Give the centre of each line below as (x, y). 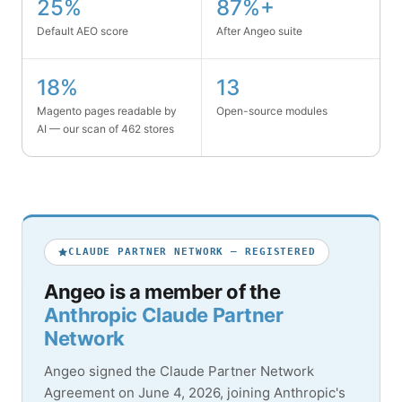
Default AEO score (83, 31)
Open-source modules (271, 111)
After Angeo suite (259, 31)
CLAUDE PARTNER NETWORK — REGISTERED (192, 252)
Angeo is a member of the (162, 292)
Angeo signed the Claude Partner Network (179, 371)
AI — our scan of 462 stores (105, 129)
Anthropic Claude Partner (164, 315)
